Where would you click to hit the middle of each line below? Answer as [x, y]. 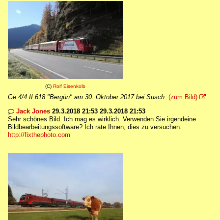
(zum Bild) [183, 97]
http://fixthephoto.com [39, 135]
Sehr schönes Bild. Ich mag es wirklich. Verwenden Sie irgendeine [102, 119]
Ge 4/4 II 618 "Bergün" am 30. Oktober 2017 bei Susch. [87, 97]
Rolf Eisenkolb [69, 86]
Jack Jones [33, 111]
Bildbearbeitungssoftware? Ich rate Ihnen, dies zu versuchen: [95, 127]
